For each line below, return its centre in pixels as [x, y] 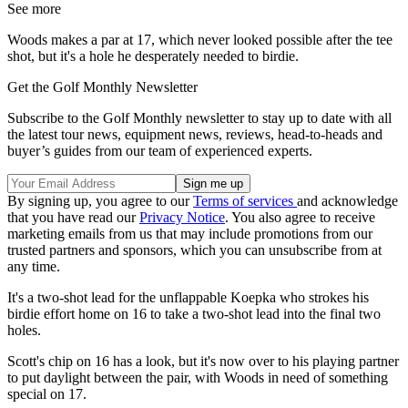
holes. [24, 331]
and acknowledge [347, 201]
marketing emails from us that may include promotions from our [190, 234]
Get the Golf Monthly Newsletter [102, 87]
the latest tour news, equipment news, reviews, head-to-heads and [195, 135]
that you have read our [73, 218]
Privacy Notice [182, 218]
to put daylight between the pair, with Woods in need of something [198, 378]
